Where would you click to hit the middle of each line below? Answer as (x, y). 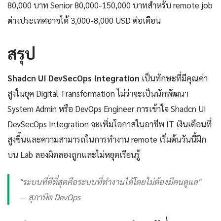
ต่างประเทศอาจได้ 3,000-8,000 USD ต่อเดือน (84, 20)
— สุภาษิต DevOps (50, 197)
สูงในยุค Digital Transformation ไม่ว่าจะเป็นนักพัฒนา (98, 93)
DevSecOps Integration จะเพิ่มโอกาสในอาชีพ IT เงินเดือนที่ (110, 124)
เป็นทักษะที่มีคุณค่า (174, 78)
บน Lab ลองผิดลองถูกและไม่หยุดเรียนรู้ (74, 154)
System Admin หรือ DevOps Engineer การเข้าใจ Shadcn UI (107, 108)
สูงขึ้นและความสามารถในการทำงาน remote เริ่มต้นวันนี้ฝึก (107, 139)
